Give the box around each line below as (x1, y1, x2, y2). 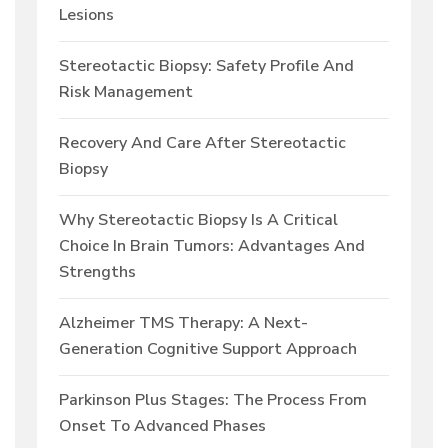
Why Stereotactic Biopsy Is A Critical (59, 209, 338, 232)
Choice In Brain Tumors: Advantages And (59, 235, 365, 258)
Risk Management (59, 81, 193, 104)
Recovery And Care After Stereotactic (59, 132, 346, 155)
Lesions (59, 4, 114, 27)
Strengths (59, 261, 136, 284)
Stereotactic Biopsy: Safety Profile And (59, 55, 354, 78)
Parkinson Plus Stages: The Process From (59, 389, 367, 412)
